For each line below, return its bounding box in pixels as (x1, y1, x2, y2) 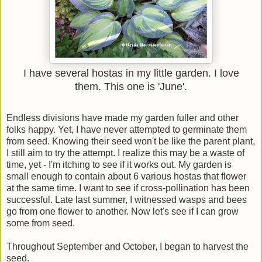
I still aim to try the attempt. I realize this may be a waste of (6, 148, 244, 158)
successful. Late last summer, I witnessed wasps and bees (6, 195, 247, 205)
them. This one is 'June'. (75, 81, 187, 93)
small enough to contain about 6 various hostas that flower (6, 171, 246, 182)
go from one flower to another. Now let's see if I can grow (6, 206, 239, 217)
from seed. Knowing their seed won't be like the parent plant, (6, 136, 255, 147)
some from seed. (6, 218, 75, 229)
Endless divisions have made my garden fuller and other (6, 113, 239, 123)
